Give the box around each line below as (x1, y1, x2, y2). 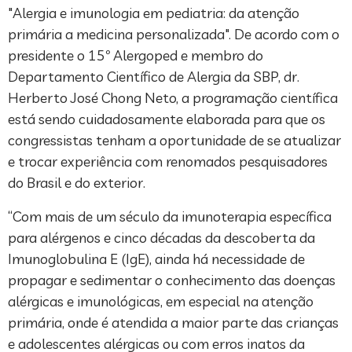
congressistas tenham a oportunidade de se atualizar (8, 131, 341, 150)
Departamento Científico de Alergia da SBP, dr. (8, 68, 299, 86)
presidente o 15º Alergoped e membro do (8, 46, 263, 65)
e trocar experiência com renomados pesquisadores (8, 152, 328, 171)
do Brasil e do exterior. (8, 174, 145, 192)
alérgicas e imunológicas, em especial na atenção (8, 292, 313, 311)
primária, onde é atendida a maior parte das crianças (8, 313, 339, 332)
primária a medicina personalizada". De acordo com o (8, 25, 339, 44)
